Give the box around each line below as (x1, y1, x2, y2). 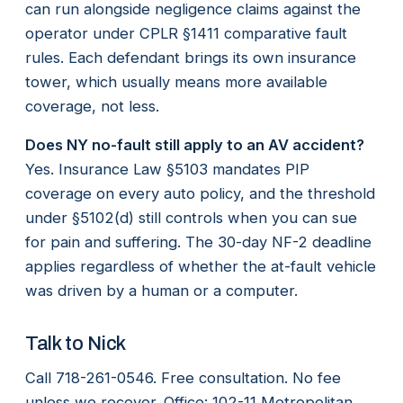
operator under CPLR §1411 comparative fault (25, 23, 347, 42)
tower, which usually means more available (25, 72, 327, 91)
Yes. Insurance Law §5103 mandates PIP (25, 159, 309, 178)
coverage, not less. (25, 96, 159, 115)
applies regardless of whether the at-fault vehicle (25, 256, 376, 275)
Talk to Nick (25, 332, 127, 354)
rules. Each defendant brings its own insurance (25, 48, 356, 67)
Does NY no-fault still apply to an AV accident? (25, 135, 364, 154)
